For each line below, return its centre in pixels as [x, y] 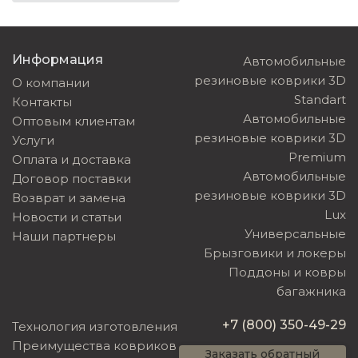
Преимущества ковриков [94, 346]
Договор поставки [72, 179]
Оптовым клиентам [74, 121]
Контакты [42, 102]
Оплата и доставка [72, 159]
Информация [58, 60]
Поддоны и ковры [287, 272]
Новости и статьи [67, 217]
